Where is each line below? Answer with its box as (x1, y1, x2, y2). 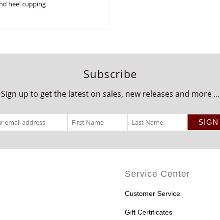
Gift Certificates (125, 208, 172, 216)
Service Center (125, 169, 190, 179)
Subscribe (83, 66, 137, 81)
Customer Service (125, 190, 180, 197)
